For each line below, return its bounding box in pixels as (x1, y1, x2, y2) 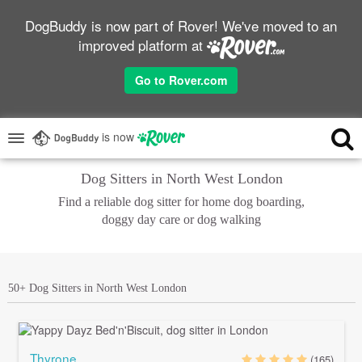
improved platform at (78, 35, 207, 55)
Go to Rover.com (135, 71, 227, 88)
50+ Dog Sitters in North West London (8, 281, 187, 294)
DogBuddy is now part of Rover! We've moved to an (25, 15, 337, 36)
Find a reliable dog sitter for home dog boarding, (58, 194, 305, 208)
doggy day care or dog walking (102, 212, 261, 226)
